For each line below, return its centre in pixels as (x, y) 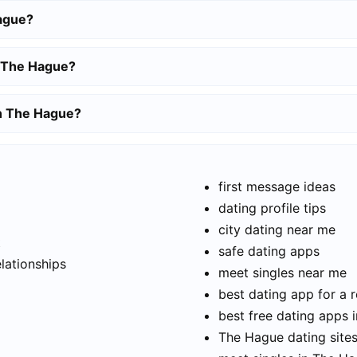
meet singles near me (282, 272)
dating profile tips (272, 208)
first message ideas (277, 186)
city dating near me (277, 229)
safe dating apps (269, 251)
